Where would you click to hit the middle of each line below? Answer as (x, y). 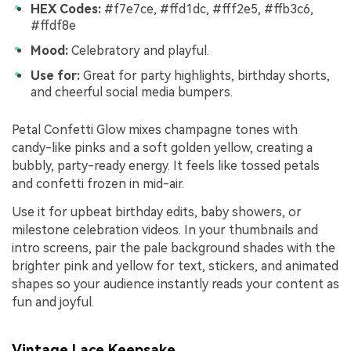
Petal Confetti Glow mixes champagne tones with (155, 129)
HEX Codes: (66, 9)
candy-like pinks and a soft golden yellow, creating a (162, 147)
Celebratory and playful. (139, 50)
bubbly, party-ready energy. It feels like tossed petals (166, 165)
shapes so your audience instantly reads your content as (175, 284)
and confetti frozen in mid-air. (98, 183)
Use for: (55, 76)
